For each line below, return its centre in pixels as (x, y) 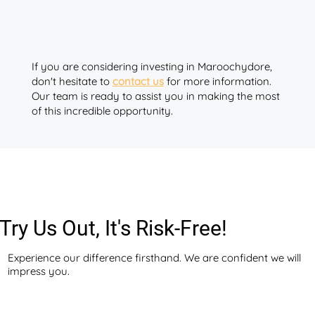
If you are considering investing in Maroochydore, (152, 66)
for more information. (217, 81)
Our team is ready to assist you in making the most (155, 96)
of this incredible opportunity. (103, 110)
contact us (138, 81)
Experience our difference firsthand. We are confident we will (154, 258)
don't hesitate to (72, 81)
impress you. (38, 271)
